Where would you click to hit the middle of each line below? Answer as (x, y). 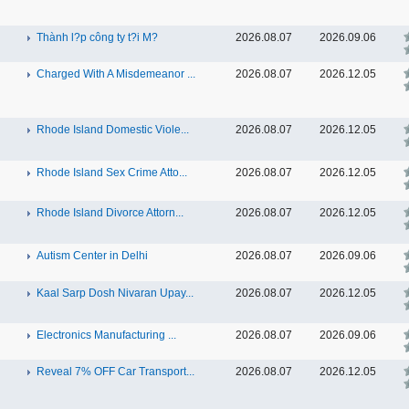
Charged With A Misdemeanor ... (116, 74)
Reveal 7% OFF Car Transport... (115, 372)
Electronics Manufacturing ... (106, 335)
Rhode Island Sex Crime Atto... (112, 173)
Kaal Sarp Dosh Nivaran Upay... (115, 293)
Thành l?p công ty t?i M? (97, 37)
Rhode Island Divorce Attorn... (110, 213)
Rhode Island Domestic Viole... (113, 130)
